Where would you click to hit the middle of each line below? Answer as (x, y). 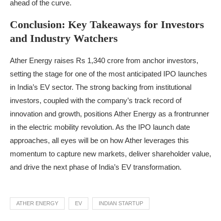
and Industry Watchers (64, 38)
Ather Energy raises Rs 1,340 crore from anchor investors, (104, 60)
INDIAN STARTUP (121, 203)
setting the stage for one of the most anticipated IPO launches (109, 74)
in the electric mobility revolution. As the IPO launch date (100, 127)
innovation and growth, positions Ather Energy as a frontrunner (110, 113)
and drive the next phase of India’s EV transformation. (96, 167)
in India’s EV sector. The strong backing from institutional (101, 87)
